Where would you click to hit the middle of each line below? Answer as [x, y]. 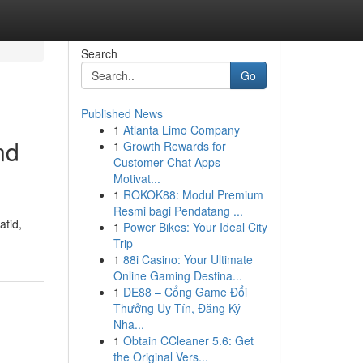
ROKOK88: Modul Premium [193, 194]
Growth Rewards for [174, 146]
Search [99, 53]
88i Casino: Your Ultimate [188, 259]
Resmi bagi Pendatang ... [178, 211]
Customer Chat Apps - [170, 162]
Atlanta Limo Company [181, 130]
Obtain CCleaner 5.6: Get [188, 340]
